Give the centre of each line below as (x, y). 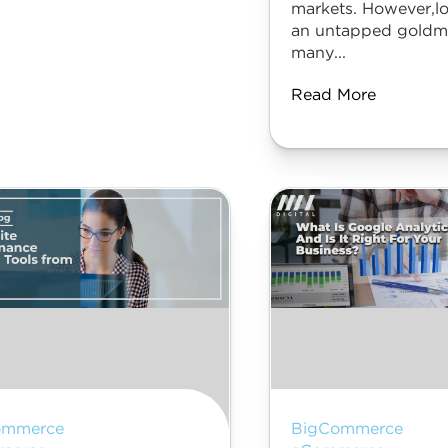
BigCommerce (346, 429)
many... (318, 53)
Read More (333, 95)
